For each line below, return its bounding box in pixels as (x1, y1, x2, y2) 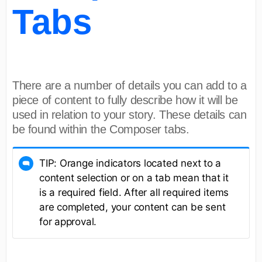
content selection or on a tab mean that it (39, 171, 229, 184)
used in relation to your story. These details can (12, 108, 247, 121)
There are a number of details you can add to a (12, 78, 247, 92)
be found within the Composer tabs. (12, 122, 189, 136)
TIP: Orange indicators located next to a (39, 157, 222, 169)
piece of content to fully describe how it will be (12, 93, 238, 106)
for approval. (39, 215, 97, 227)
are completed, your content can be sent (39, 201, 226, 213)
